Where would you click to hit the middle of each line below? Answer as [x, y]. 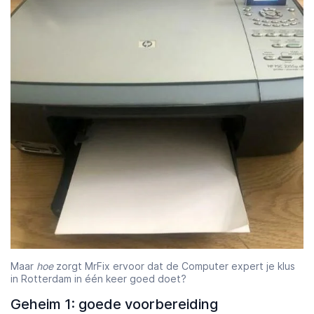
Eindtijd [230, 83]
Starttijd [84, 83]
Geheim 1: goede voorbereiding [114, 304]
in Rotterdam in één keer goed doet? [98, 278]
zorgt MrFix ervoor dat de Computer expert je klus [174, 266]
